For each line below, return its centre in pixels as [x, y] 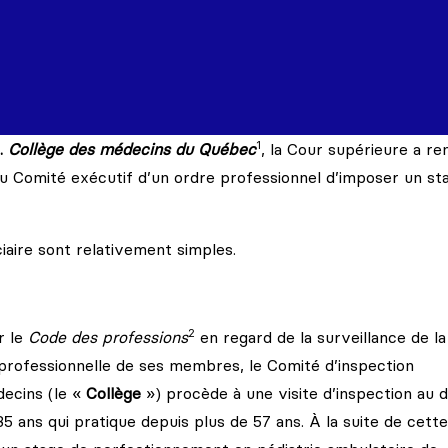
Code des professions [108, 337]
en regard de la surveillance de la [320, 337]
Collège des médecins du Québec [132, 149]
